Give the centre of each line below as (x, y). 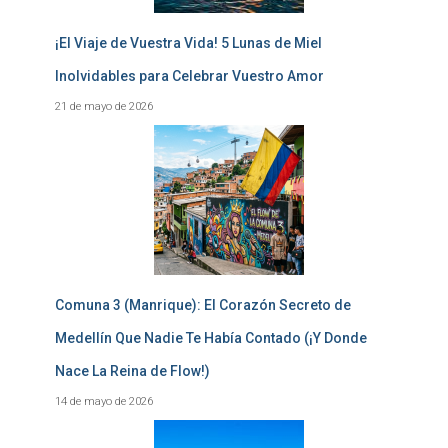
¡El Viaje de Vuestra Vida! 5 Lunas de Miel (188, 42)
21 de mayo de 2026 (104, 105)
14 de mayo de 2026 (104, 400)
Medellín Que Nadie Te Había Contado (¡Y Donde (211, 337)
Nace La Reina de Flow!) (132, 370)
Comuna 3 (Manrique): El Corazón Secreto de (203, 304)
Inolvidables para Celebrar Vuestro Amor (189, 75)
